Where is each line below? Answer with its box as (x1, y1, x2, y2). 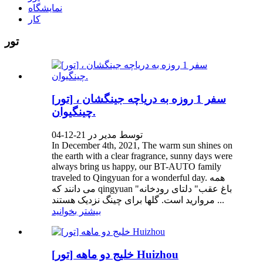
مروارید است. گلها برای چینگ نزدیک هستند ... (215, 195, 224, 205)
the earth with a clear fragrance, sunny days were (52, 151, 232, 161)
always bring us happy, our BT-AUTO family (52, 161, 221, 172)
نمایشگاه (28, 2, 62, 13)
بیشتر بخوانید (52, 206, 101, 217)
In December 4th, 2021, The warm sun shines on (52, 140, 232, 151)
